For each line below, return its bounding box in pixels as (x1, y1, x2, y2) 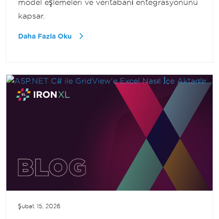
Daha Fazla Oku (18, 32, 74, 40)
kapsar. (18, 11, 45, 20)
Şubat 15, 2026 (18, 203, 61, 209)
